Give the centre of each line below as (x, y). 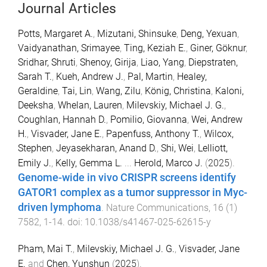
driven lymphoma (60, 207)
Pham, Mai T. (45, 249)
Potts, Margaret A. (55, 33)
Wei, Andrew (217, 119)
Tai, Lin (77, 91)
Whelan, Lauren (90, 105)
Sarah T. (35, 76)
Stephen (35, 148)
